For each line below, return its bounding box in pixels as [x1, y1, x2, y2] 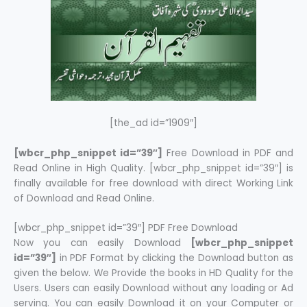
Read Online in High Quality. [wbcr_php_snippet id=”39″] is [14, 161, 293, 175]
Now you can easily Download [14, 236, 191, 250]
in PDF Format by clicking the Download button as [56, 251, 293, 265]
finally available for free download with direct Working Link [14, 176, 293, 190]
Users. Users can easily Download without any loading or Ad [14, 282, 293, 295]
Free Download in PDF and [162, 146, 294, 160]
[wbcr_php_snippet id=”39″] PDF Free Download [14, 221, 238, 235]
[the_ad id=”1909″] [110, 116, 197, 130]
